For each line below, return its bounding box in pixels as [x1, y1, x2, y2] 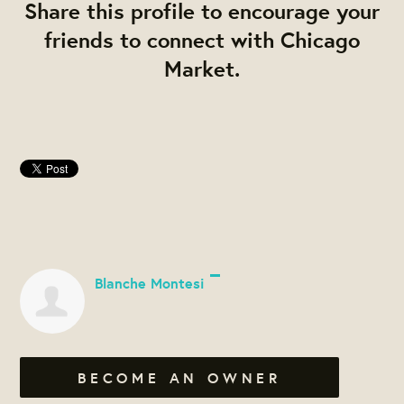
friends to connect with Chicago [44, 25, 360, 55]
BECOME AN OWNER [78, 367, 281, 388]
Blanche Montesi [94, 272, 204, 293]
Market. [164, 54, 240, 84]
